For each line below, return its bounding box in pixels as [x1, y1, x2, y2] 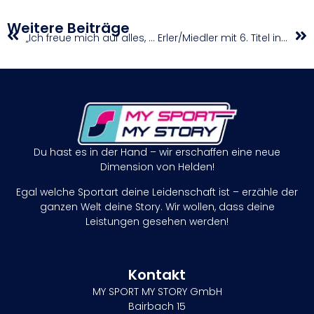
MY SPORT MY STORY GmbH [92, 285, 222, 299]
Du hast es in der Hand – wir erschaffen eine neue [34, 145, 280, 160]
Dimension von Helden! [100, 160, 214, 175]
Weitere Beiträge [7, 18, 130, 39]
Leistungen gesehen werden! [86, 214, 228, 228]
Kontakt [128, 265, 186, 285]
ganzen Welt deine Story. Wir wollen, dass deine [39, 199, 275, 214]
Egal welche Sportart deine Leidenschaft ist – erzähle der [16, 184, 298, 199]
